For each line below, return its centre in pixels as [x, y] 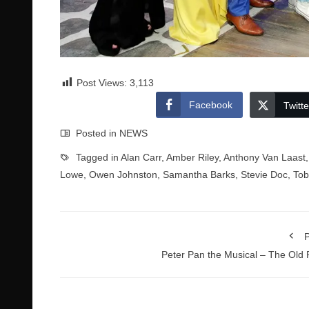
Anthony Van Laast [265, 157]
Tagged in [97, 157]
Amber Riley [192, 157]
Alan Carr [141, 157]
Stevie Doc [264, 175]
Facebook [210, 105]
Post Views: [102, 83]
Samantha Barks [199, 175]
